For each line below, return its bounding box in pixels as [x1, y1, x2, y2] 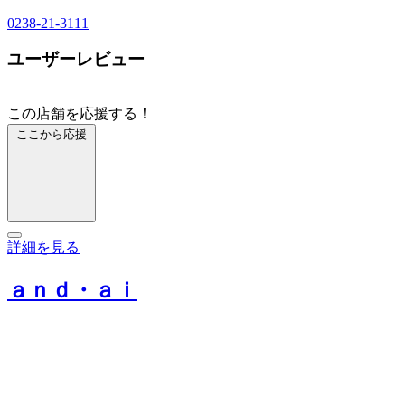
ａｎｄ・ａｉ [7, 278, 137, 302]
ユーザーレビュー [7, 50, 145, 70]
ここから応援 [16, 127, 87, 141]
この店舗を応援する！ [7, 106, 152, 121]
